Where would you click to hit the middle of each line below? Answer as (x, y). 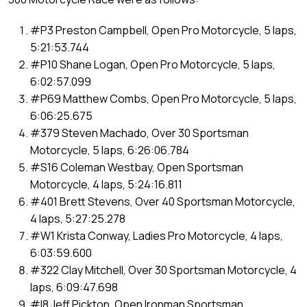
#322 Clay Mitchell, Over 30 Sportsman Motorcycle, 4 (163, 270)
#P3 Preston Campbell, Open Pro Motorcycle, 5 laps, (163, 30)
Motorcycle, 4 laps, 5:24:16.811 (106, 184)
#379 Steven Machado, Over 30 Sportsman (139, 133)
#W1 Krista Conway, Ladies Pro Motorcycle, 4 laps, (157, 235)
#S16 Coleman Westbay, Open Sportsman (137, 167)
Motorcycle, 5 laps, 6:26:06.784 (110, 150)
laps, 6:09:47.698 (74, 287)
